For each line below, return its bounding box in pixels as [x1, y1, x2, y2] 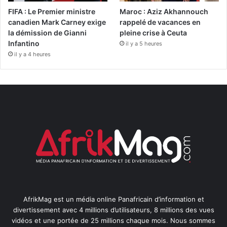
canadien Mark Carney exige [8, 18, 106, 27]
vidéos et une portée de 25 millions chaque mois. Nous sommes [12, 216, 215, 225]
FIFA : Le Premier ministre [8, 7, 95, 16]
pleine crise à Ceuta [120, 28, 187, 37]
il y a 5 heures [126, 40, 163, 48]
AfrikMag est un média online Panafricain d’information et [23, 195, 204, 204]
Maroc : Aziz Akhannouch [120, 7, 209, 16]
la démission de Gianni [8, 28, 87, 37]
